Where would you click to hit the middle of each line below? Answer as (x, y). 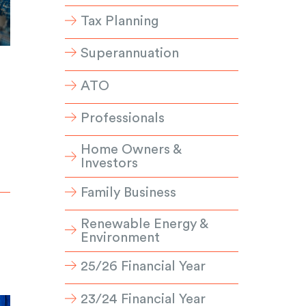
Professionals (123, 119)
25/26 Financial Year (143, 267)
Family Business (129, 192)
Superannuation (130, 54)
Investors (110, 164)
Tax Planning (120, 21)
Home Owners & (131, 150)
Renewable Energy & (144, 224)
